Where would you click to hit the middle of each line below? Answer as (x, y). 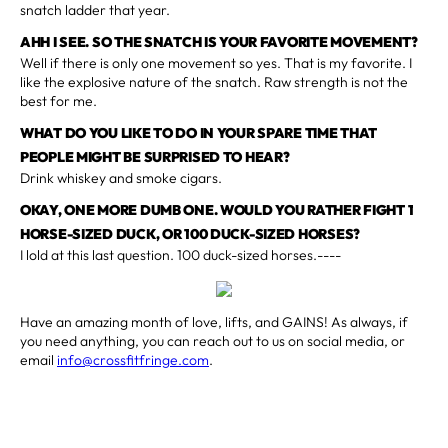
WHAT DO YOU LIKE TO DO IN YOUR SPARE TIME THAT (199, 132)
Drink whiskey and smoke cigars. (121, 177)
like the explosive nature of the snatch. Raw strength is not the (214, 81)
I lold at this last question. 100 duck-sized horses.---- (180, 254)
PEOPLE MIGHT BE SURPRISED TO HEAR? (155, 156)
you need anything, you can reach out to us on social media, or (212, 340)
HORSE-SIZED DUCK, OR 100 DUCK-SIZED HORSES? (190, 233)
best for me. (58, 100)
